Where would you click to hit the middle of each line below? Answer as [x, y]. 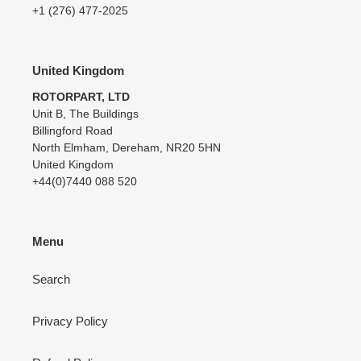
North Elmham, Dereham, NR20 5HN [127, 147]
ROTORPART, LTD [81, 96]
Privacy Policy [70, 322]
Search [51, 280]
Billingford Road [73, 130]
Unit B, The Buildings [85, 113]
